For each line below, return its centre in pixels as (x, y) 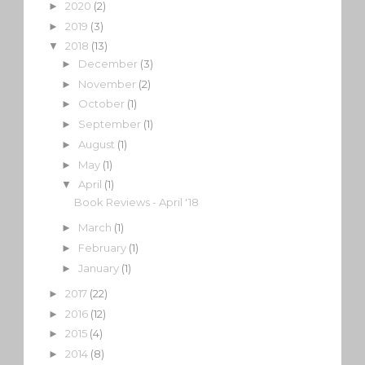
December (109, 63)
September (110, 124)
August (97, 144)
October (102, 104)
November (108, 84)
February (103, 247)
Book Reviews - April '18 (137, 202)
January (99, 268)
